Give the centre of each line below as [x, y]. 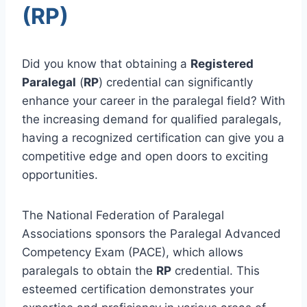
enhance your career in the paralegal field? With [153, 100]
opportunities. [60, 174]
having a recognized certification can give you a [153, 137]
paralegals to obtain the [89, 270]
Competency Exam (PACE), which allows [133, 252]
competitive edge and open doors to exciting [145, 156]
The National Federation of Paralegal [123, 215]
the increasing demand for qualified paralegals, [152, 119]
